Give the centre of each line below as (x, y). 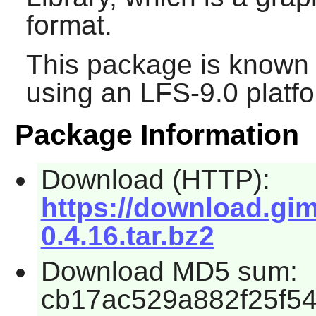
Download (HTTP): (155, 180)
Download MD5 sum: (169, 271)
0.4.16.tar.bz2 (127, 236)
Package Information (157, 135)
